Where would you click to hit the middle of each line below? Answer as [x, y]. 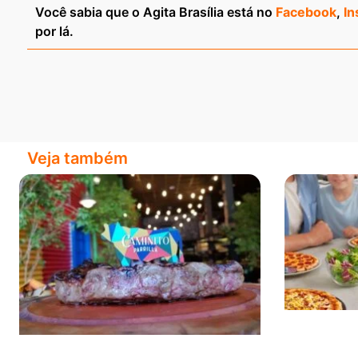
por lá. [54, 31]
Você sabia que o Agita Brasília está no [155, 12]
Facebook [306, 12]
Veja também [78, 158]
